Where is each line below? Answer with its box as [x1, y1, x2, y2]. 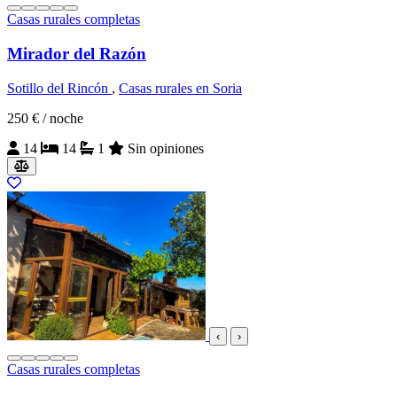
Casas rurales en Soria [119, 80, 242, 96]
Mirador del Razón [7, 44, 146, 64]
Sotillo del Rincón [7, 80, 112, 96]
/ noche [43, 110, 83, 126]
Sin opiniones [128, 140, 204, 156]
